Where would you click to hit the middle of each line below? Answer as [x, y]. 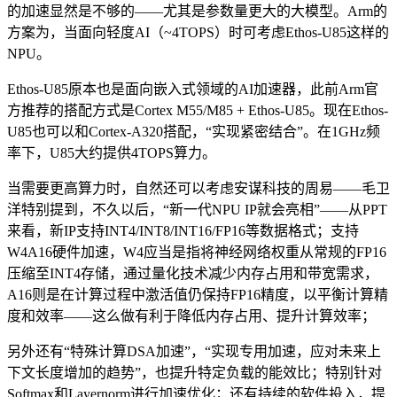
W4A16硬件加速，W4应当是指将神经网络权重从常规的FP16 [197, 252]
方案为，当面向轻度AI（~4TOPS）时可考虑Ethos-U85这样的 [198, 32]
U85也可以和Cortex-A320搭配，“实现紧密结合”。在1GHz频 [194, 131]
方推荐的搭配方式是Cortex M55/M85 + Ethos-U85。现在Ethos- [198, 110]
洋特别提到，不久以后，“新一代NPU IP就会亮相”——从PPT [197, 209]
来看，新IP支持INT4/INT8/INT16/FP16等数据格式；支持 [183, 230]
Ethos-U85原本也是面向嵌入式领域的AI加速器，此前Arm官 [193, 89]
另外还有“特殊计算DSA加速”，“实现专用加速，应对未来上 [194, 351]
